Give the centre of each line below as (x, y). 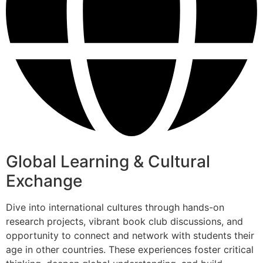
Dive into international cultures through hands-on (115, 208)
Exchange (44, 181)
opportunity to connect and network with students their (130, 236)
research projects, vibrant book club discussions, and (124, 222)
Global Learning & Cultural (108, 162)
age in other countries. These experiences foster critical (130, 250)
